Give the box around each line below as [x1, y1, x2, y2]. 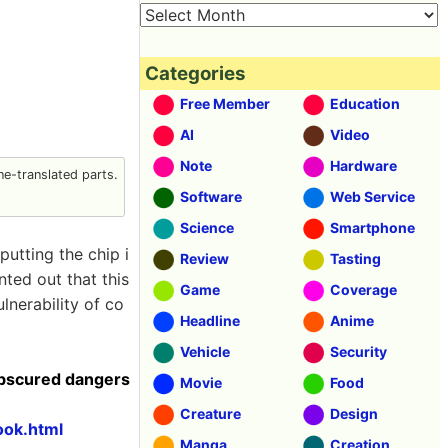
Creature [180, 405, 241, 422]
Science [180, 219, 234, 236]
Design [330, 405, 378, 422]
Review [180, 250, 229, 267]
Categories [145, 62, 246, 85]
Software [180, 188, 242, 205]
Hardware [330, 157, 397, 174]
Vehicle [180, 343, 230, 360]
